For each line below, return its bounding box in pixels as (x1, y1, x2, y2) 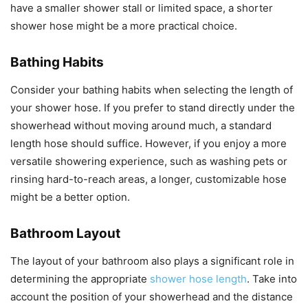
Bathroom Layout (10, 225, 120, 242)
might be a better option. (10, 190, 130, 204)
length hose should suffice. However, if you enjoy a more (10, 137, 287, 151)
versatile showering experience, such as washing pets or (10, 155, 287, 168)
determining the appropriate (10, 272, 150, 286)
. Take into (247, 272, 297, 286)
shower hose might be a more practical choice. (10, 19, 237, 33)
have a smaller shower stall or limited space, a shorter (10, 1, 273, 15)
